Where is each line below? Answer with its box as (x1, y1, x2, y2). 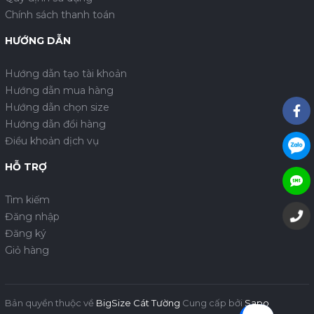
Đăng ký (5, 227, 46, 240)
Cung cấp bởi (182, 297, 245, 308)
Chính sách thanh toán (5, 8, 115, 21)
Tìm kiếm (5, 193, 50, 206)
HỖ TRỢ (5, 161, 47, 173)
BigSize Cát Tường (96, 297, 180, 308)
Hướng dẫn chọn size (5, 101, 109, 114)
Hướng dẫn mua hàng (5, 84, 114, 97)
